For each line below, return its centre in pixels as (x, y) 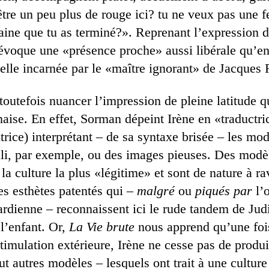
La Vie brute (102, 227)
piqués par (224, 191)
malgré (156, 191)
